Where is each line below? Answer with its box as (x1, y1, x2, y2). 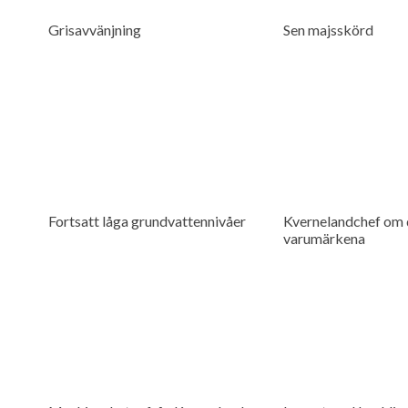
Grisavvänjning (47, 21, 141, 39)
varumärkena (282, 229, 365, 247)
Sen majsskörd (282, 21, 373, 39)
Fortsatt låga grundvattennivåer (47, 211, 246, 229)
